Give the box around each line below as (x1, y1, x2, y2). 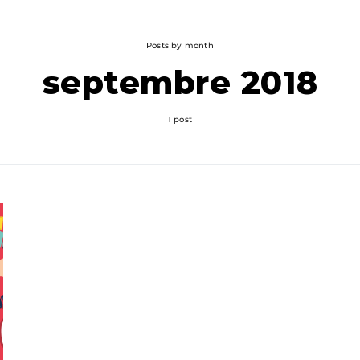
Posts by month (146, 40, 214, 51)
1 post (167, 114, 193, 125)
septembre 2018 (42, 63, 318, 102)
